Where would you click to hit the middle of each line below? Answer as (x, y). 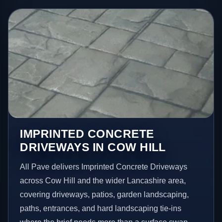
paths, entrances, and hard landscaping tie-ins (101, 208)
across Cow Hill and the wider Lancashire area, (103, 180)
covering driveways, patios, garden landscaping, (105, 194)
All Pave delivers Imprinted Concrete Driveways (104, 166)
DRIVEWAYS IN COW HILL (93, 147)
